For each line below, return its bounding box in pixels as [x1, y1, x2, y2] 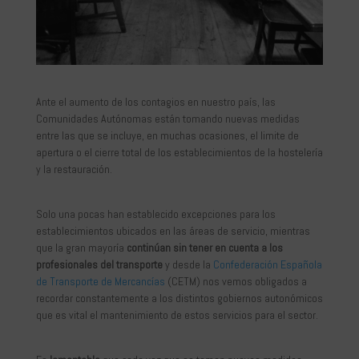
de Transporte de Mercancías [35, 273, 165, 288]
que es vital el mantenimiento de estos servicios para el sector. [35, 307, 318, 322]
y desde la [162, 256, 213, 272]
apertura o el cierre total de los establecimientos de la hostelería [35, 144, 323, 159]
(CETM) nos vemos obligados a [164, 273, 307, 288]
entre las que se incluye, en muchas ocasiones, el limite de [35, 127, 299, 143]
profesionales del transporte [35, 256, 163, 272]
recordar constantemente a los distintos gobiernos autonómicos [35, 290, 323, 305]
